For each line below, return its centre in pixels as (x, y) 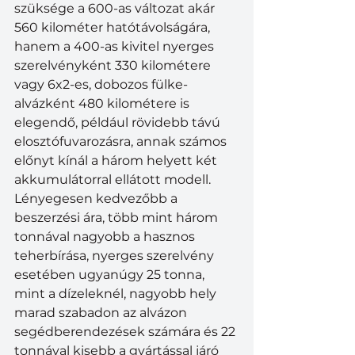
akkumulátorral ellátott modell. (114, 180)
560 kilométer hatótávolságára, (114, 28)
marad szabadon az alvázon (102, 313)
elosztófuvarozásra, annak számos (122, 142)
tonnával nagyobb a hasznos (106, 237)
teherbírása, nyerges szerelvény (116, 256)
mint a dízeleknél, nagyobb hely (117, 294)
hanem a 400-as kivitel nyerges (116, 47)
